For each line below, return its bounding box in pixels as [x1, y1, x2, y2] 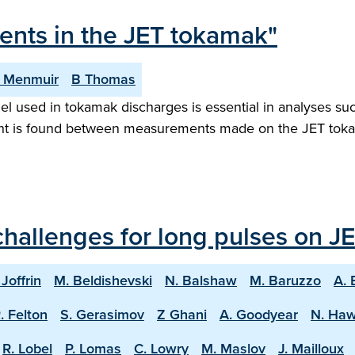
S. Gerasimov [60, 304, 144, 325]
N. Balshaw [165, 270, 237, 291]
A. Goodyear [219, 304, 298, 325]
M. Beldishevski [54, 270, 152, 291]
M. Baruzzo [250, 270, 321, 291]
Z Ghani [157, 304, 207, 325]
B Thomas [71, 69, 136, 90]
